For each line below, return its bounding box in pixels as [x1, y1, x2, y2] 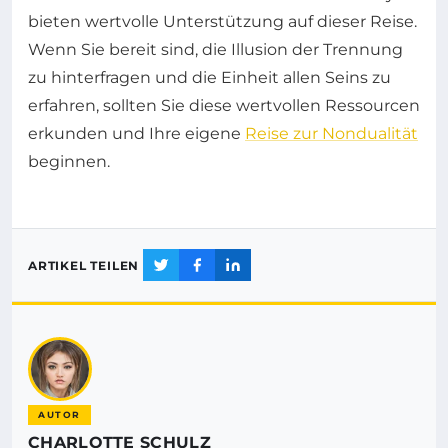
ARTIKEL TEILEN [28, 257, 140, 273]
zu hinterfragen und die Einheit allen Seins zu [28, 68, 391, 88]
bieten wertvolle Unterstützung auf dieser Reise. [28, 12, 417, 32]
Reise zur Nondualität [245, 124, 418, 144]
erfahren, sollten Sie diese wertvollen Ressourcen [28, 96, 420, 116]
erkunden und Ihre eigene [28, 124, 245, 144]
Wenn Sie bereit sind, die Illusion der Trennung [28, 40, 403, 60]
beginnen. [28, 152, 110, 172]
